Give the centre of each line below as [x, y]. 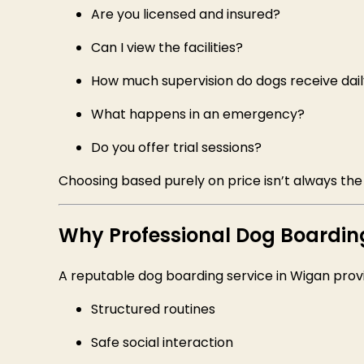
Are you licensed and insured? [186, 14]
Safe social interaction [162, 343]
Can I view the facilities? [167, 47]
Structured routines [153, 310]
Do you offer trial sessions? [176, 147]
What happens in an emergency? [198, 114]
